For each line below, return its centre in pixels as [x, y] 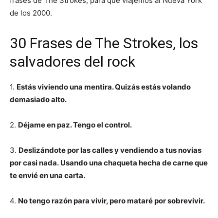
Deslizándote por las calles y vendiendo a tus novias [110, 150]
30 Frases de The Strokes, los [104, 43]
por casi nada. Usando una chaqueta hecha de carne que [109, 163]
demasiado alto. [38, 100]
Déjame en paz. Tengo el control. [76, 125]
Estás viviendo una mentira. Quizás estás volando [104, 87]
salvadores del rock [73, 62]
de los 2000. [31, 13]
